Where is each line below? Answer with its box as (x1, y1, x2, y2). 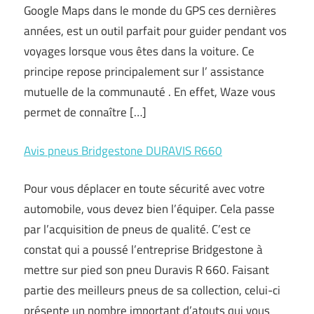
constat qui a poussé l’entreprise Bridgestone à (24, 240, 263, 259)
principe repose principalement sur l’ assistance (24, 62, 264, 81)
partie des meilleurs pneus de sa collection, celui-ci (24, 281, 280, 299)
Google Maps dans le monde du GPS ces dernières (24, 1, 276, 20)
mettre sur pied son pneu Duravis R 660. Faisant (24, 261, 269, 279)
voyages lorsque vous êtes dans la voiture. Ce (24, 42, 254, 60)
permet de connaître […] (24, 103, 146, 121)
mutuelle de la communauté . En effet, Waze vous (24, 83, 275, 101)
